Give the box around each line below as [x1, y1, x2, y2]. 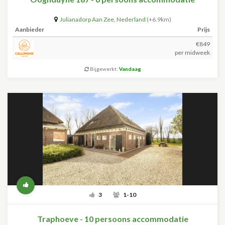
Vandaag [119, 66, 141, 72]
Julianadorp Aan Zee [59, 16, 114, 23]
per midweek [175, 49, 210, 56]
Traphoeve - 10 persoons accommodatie [37, 214, 188, 223]
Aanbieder [15, 26, 44, 33]
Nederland [116, 16, 146, 23]
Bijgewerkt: [88, 66, 119, 72]
